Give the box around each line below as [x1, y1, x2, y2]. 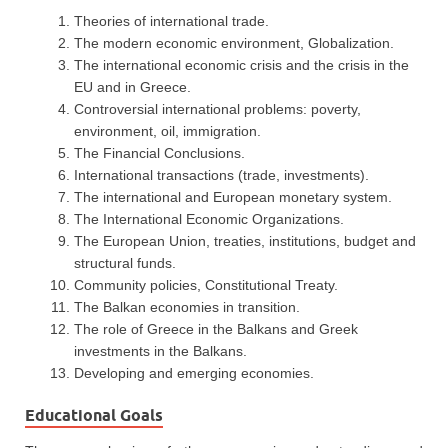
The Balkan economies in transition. [74, 299, 300, 316]
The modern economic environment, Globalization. [74, 35, 394, 52]
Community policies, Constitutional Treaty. [74, 277, 338, 294]
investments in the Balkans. [74, 343, 247, 360]
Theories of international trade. [74, 13, 269, 30]
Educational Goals [25, 406, 163, 426]
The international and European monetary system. [74, 189, 392, 206]
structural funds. [74, 255, 176, 272]
